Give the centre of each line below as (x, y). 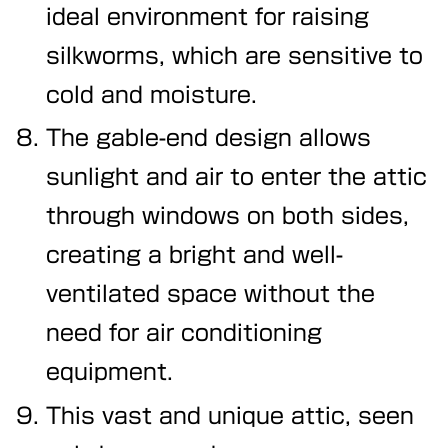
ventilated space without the (211, 294)
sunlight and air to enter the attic (237, 177)
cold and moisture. (152, 94)
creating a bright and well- (195, 255)
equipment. (110, 372)
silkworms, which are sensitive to (235, 55)
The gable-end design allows (209, 138)
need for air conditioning (184, 333)
